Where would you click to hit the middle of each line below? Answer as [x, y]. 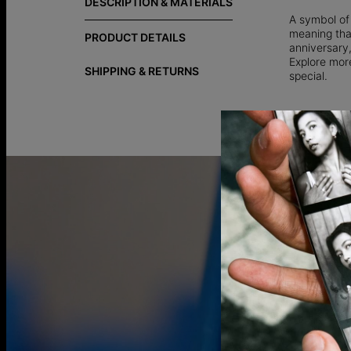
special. [308, 75]
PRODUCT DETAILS [135, 37]
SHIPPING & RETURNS [142, 71]
